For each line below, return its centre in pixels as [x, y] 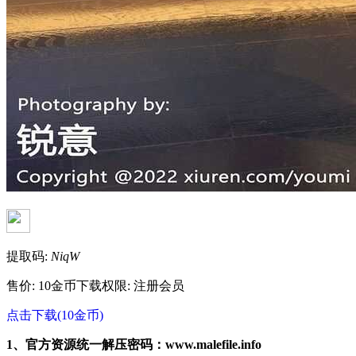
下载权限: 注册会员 [130, 285]
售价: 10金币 [41, 285]
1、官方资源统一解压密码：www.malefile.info [134, 344]
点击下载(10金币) [55, 315]
